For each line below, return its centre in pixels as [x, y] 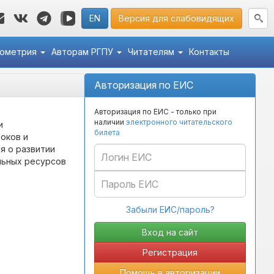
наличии [110, 122]
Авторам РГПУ [83, 52]
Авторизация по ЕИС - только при [155, 112]
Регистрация [170, 252]
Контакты [209, 52]
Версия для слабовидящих [176, 18]
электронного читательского [179, 122]
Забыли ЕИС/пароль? [170, 209]
